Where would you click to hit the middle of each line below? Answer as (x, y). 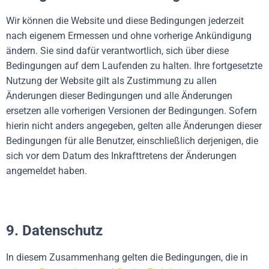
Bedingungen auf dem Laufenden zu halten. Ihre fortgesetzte (134, 66)
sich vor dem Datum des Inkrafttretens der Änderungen (121, 156)
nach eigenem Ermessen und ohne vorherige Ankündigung (129, 36)
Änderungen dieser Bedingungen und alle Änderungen (119, 96)
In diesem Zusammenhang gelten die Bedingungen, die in (127, 257)
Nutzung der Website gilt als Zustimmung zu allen (111, 81)
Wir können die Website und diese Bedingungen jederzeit (125, 21)
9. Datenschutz (54, 231)
